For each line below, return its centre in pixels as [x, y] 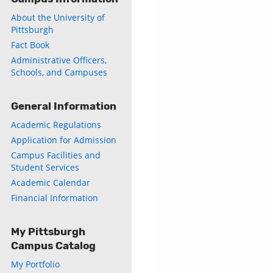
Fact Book [30, 45]
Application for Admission [64, 140]
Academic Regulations [56, 125]
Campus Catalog [53, 246]
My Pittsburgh [48, 232]
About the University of [58, 17]
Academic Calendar [51, 183]
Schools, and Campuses [59, 72]
